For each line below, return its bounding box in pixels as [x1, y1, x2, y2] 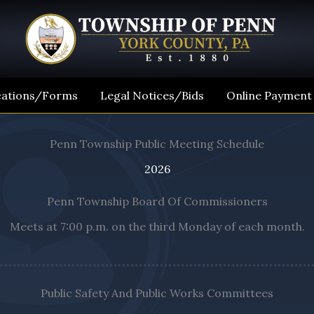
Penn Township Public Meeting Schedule [50, 137, 264, 151]
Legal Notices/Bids [100, 88, 204, 102]
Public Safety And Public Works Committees [41, 286, 273, 300]
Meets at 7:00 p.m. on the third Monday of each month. [9, 219, 305, 233]
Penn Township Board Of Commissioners [46, 194, 268, 208]
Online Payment [226, 88, 312, 102]
